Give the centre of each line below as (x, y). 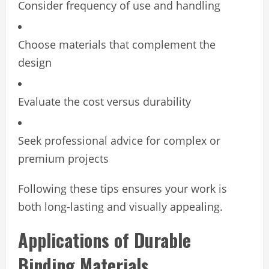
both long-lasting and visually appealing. (120, 206)
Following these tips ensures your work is (122, 188)
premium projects (63, 158)
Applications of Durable (104, 240)
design (35, 62)
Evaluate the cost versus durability (104, 101)
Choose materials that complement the (117, 44)
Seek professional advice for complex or (119, 140)
